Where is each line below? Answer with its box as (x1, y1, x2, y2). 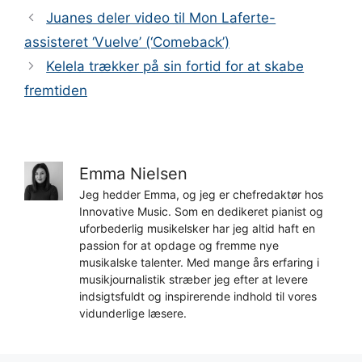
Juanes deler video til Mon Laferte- (46, 9, 276, 26)
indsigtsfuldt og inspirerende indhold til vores (79, 288, 317, 303)
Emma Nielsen (79, 163, 187, 183)
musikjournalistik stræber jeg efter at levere (79, 271, 308, 286)
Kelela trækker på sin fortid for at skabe (46, 57, 305, 74)
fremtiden (24, 82, 87, 99)
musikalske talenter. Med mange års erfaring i (79, 255, 319, 269)
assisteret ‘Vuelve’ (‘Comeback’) (24, 33, 229, 50)
